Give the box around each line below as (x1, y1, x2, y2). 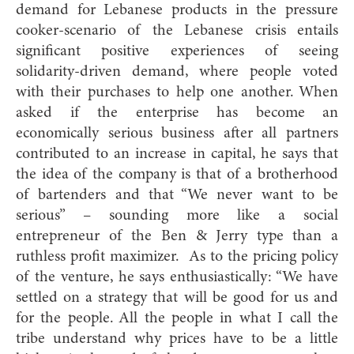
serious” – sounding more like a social (16, 207, 338, 224)
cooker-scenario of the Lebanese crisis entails (16, 22, 338, 39)
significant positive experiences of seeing (16, 43, 338, 59)
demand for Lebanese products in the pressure (16, 2, 338, 18)
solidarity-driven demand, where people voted (16, 63, 338, 80)
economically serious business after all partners (16, 125, 338, 141)
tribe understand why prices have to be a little (16, 330, 338, 347)
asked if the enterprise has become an (16, 104, 338, 121)
